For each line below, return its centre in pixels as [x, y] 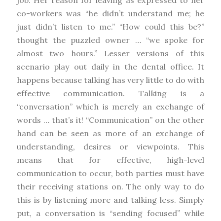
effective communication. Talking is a [110, 93]
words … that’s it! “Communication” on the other [110, 120]
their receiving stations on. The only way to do [110, 186]
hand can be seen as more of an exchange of [110, 133]
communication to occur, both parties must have [110, 173]
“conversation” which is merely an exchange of [110, 106]
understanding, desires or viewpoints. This [110, 146]
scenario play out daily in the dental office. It [110, 66]
